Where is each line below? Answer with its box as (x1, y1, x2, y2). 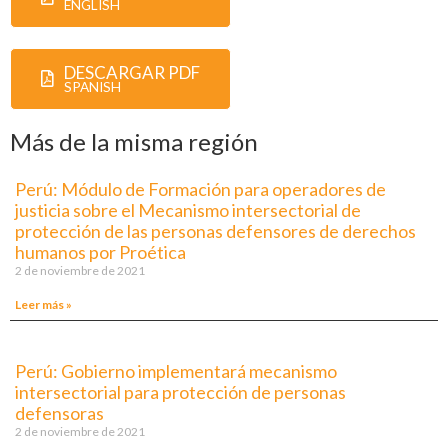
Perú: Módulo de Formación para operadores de (15, 177, 386, 200)
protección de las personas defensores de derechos (15, 219, 416, 242)
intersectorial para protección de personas (15, 380, 346, 403)
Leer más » (15, 296, 72, 312)
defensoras (15, 401, 104, 424)
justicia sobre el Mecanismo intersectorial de (15, 198, 361, 221)
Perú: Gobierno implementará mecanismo (15, 359, 337, 382)
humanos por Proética (15, 240, 186, 263)
